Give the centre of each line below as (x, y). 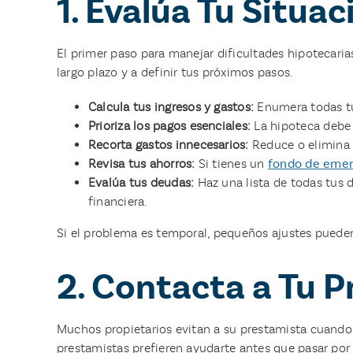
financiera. (117, 201)
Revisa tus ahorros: (141, 163)
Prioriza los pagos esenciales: (169, 125)
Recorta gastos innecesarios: (168, 144)
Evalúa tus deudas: (141, 182)
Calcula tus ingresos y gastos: (171, 106)
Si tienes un (231, 163)
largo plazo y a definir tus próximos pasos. (175, 72)
